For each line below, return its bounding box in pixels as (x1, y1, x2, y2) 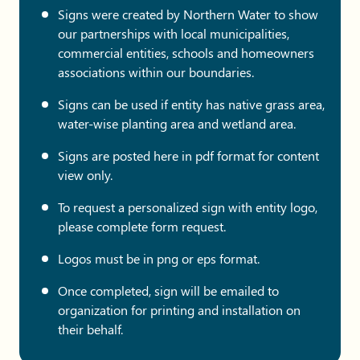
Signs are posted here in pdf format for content (58, 146, 319, 164)
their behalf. (58, 320, 123, 337)
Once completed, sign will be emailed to (58, 281, 279, 299)
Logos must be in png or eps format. (58, 249, 260, 267)
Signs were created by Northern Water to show (58, 5, 318, 22)
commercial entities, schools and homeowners (58, 43, 314, 61)
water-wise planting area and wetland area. (58, 114, 299, 132)
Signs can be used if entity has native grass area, (58, 95, 325, 112)
